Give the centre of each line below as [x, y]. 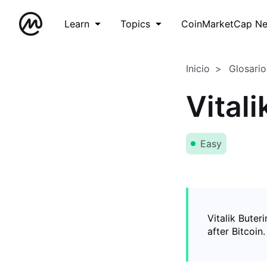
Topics [135, 24]
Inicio [198, 69]
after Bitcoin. [236, 231]
